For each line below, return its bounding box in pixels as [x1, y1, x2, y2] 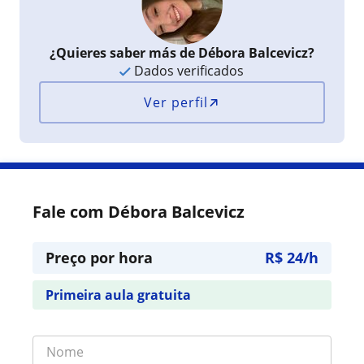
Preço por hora [45, 248, 153, 267]
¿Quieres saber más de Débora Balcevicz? [49, 44, 314, 62]
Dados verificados [131, 62, 245, 80]
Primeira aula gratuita [45, 286, 191, 304]
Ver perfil [144, 93, 209, 111]
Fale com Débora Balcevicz [32, 201, 245, 223]
